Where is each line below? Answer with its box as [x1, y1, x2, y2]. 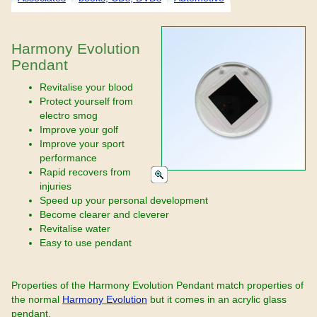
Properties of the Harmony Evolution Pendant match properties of [11, 279, 304, 291]
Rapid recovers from [40, 166, 131, 178]
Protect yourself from [40, 96, 133, 107]
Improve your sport [40, 138, 125, 149]
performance [40, 152, 97, 163]
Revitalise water [40, 223, 110, 234]
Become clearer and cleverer [40, 209, 169, 220]
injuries [40, 180, 71, 192]
